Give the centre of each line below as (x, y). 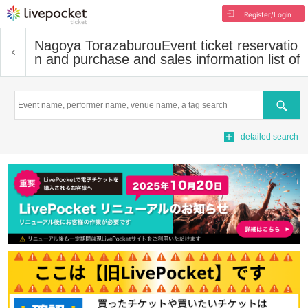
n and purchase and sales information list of (167, 59)
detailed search (269, 137)
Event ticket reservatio (230, 45)
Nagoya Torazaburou (98, 45)
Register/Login (267, 14)
